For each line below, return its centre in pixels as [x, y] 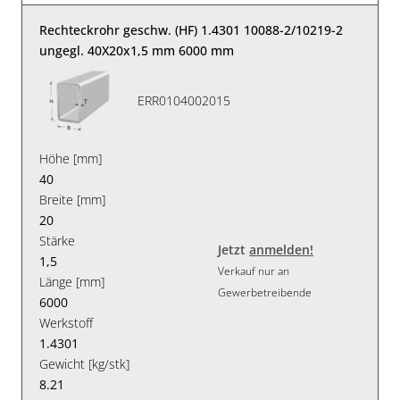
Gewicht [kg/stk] [85, 363]
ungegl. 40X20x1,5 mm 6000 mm [137, 50]
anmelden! [281, 250]
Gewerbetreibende [265, 293]
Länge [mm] [72, 281]
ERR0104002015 [184, 101]
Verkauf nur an [254, 271]
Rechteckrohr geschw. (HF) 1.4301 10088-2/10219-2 [192, 29]
